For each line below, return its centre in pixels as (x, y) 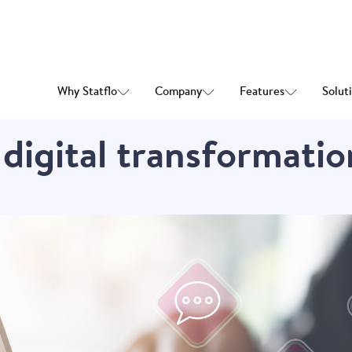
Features (262, 91)
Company (178, 91)
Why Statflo (87, 91)
